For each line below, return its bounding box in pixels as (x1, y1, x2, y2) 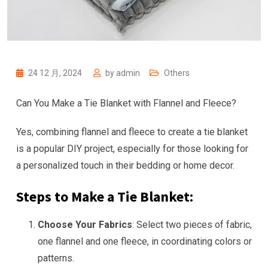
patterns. (38, 252, 74, 264)
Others (164, 68, 190, 78)
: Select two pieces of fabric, (132, 219, 252, 230)
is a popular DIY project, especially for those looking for (16, 143, 248, 154)
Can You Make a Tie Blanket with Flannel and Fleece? (16, 98, 236, 109)
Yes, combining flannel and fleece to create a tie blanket (16, 126, 248, 138)
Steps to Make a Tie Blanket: (16, 187, 193, 206)
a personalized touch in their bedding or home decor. (16, 160, 234, 171)
